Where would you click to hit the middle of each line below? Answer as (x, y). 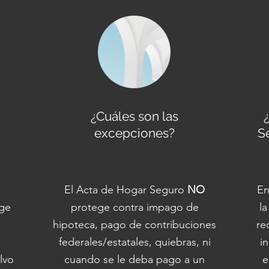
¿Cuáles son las (134, 116)
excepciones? (134, 133)
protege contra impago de (134, 207)
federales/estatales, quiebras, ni (134, 242)
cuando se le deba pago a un (134, 259)
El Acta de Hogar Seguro (126, 190)
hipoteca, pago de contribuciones (134, 225)
